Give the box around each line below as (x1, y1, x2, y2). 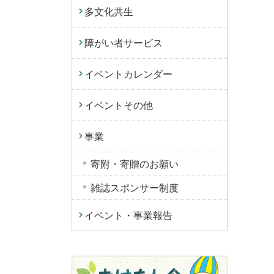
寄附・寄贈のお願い (91, 158, 179, 170)
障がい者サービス (84, 37, 163, 49)
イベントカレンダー (84, 68, 172, 80)
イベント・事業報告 (84, 209, 172, 221)
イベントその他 (84, 99, 153, 111)
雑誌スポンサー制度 (91, 182, 179, 194)
